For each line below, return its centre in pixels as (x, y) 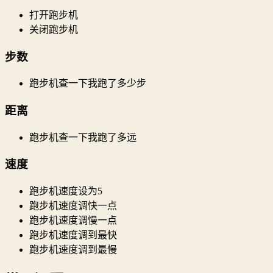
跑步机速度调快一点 (73, 206)
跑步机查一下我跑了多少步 (88, 83)
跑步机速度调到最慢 (73, 250)
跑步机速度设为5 (66, 191)
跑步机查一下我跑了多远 (83, 137)
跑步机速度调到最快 (73, 235)
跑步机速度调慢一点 (73, 221)
